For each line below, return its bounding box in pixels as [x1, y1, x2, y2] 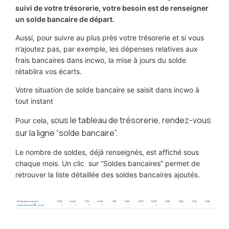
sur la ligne [15, 127, 55, 139]
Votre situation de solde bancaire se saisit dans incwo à [15, 85, 199, 94]
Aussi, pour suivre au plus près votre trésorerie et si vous [15, 33, 204, 42]
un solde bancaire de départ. [15, 14, 116, 24]
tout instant [15, 96, 53, 105]
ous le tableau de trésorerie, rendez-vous [54, 114, 211, 126]
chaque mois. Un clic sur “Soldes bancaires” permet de [15, 158, 200, 168]
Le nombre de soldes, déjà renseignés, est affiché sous [15, 147, 199, 156]
